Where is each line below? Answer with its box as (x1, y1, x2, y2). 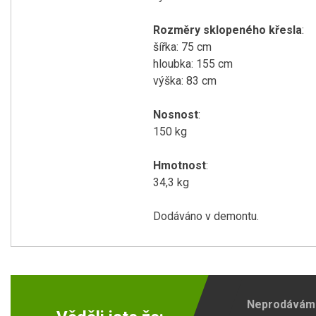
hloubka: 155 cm (153, 57, 233, 71)
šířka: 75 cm (153, 40, 212, 54)
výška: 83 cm (153, 74, 217, 87)
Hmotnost (153, 159, 206, 172)
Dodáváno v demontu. (153, 209, 259, 223)
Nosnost (153, 108, 198, 121)
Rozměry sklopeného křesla (153, 23, 302, 37)
